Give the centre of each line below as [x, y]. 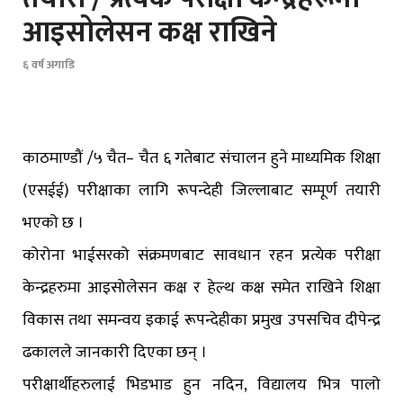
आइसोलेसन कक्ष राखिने [150, 32]
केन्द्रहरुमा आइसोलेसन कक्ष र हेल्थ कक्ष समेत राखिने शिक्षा [201, 288]
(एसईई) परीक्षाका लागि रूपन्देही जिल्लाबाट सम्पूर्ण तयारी [201, 191]
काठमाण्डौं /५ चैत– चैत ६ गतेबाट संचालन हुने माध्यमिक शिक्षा [201, 159]
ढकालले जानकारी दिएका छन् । [115, 353]
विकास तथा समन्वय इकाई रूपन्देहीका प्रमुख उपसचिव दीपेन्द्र [201, 321]
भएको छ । [53, 224]
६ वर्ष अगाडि [49, 65]
